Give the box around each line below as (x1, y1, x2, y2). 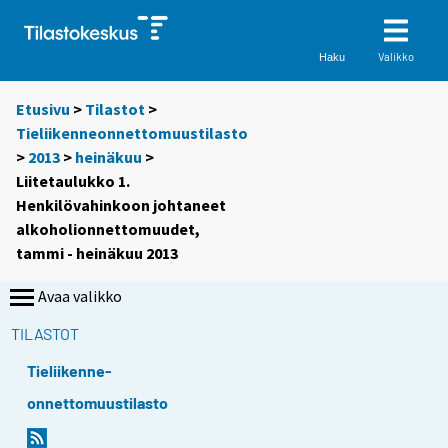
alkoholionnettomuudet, (16, 219, 200, 240)
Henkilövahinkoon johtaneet (16, 195, 226, 216)
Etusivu (16, 99, 70, 120)
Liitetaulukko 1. (16, 171, 130, 192)
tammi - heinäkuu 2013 (16, 243, 178, 264)
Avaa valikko (38, 286, 122, 307)
